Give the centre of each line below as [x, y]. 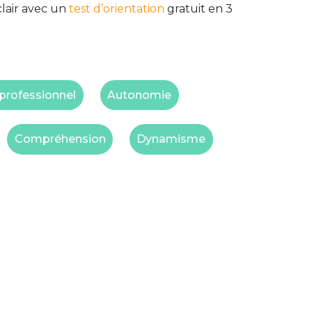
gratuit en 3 [198, 9]
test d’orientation [117, 9]
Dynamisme [171, 139]
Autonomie [140, 95]
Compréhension [60, 139]
